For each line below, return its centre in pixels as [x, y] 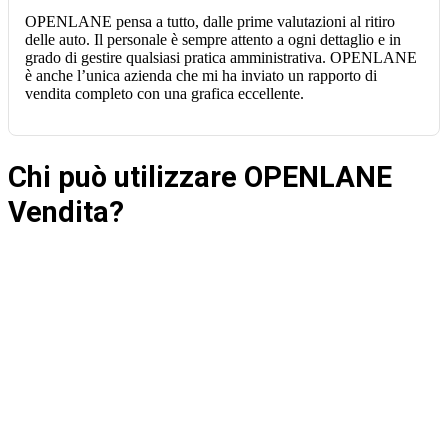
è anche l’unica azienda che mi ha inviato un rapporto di [201, 76]
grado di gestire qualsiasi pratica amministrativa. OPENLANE [221, 58]
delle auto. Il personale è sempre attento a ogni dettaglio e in [213, 40]
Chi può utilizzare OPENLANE [200, 177]
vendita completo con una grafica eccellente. [164, 94]
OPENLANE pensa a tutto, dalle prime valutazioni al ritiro [210, 22]
